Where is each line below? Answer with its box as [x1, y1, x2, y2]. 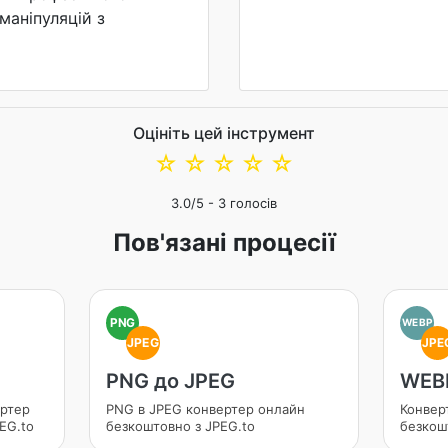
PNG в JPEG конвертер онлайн [105, 401, 305, 417]
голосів [226, 195, 277, 211]
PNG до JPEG [105, 369, 235, 393]
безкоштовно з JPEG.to [105, 418, 255, 434]
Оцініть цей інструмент [133, 123, 315, 143]
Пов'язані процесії [112, 228, 336, 257]
